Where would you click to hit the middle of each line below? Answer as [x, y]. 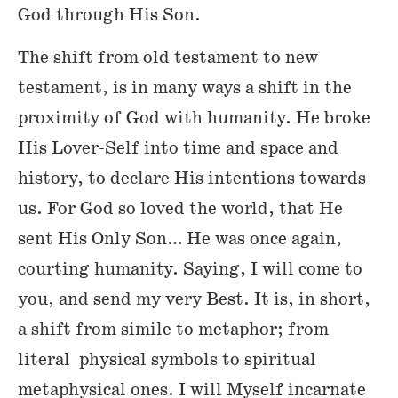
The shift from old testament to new [168, 58]
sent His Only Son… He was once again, [180, 239]
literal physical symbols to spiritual [167, 360]
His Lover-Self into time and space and [178, 149]
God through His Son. [109, 15]
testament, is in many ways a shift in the [185, 88]
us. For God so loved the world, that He [180, 209]
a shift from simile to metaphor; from [173, 330]
